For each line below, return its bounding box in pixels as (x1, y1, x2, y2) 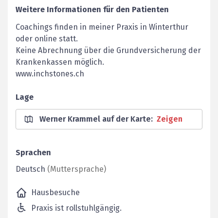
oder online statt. (16, 34, 78, 43)
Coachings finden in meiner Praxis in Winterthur (16, 22, 188, 32)
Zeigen (157, 114, 182, 124)
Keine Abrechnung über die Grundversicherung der (16, 46, 201, 55)
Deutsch (16, 164, 45, 174)
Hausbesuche (31, 188, 80, 197)
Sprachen (16, 148, 51, 157)
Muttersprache (50, 164, 104, 174)
